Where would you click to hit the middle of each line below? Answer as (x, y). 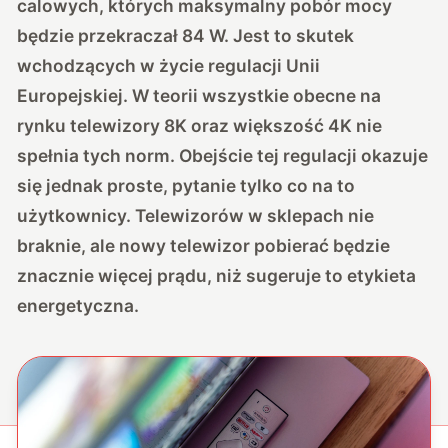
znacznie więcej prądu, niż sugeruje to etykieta (217, 275)
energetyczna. (78, 305)
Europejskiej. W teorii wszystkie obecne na (199, 95)
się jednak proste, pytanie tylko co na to (186, 185)
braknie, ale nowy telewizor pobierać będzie (204, 245)
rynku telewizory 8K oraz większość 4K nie (200, 125)
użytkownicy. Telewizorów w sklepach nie (196, 215)
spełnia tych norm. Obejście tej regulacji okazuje (223, 155)
